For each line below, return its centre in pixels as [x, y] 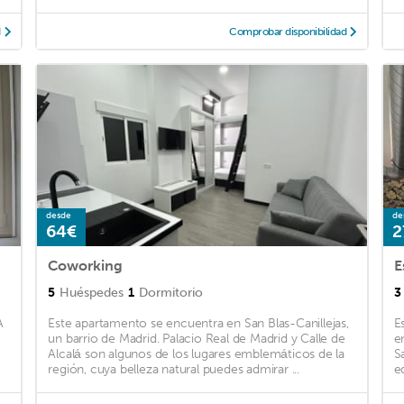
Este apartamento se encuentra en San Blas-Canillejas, [198, 324]
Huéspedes [92, 293]
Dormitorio [171, 293]
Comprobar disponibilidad [288, 32]
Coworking [86, 266]
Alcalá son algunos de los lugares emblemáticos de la [196, 354]
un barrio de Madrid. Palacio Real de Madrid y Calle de [197, 339]
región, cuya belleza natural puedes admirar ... [174, 370]
